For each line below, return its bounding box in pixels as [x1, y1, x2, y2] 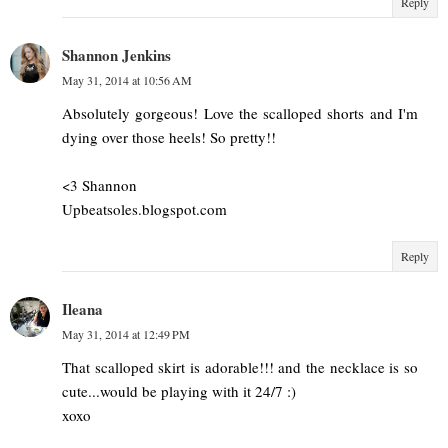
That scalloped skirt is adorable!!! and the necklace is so [62, 356, 418, 377]
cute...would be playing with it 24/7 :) [62, 380, 296, 401]
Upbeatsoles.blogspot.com [62, 198, 227, 219]
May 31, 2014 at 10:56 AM [62, 71, 192, 88]
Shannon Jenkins [62, 43, 171, 66]
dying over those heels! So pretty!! [62, 126, 276, 147]
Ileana [62, 297, 103, 320]
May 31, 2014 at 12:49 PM [62, 325, 190, 342]
